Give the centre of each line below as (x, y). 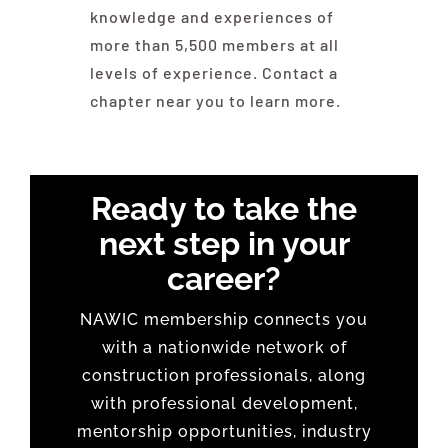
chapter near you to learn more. (215, 101)
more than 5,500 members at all (214, 45)
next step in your (224, 244)
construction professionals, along (224, 376)
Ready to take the (224, 209)
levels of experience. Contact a (213, 73)
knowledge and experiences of (211, 17)
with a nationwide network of (224, 348)
